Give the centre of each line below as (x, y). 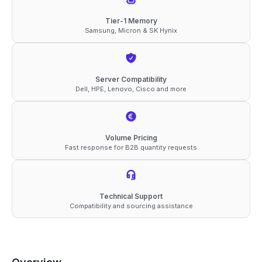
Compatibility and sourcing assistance (131, 206)
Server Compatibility (131, 79)
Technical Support (131, 196)
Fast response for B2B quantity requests (131, 147)
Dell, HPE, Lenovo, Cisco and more (131, 89)
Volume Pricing (131, 137)
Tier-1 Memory (131, 20)
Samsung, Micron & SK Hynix (131, 30)
